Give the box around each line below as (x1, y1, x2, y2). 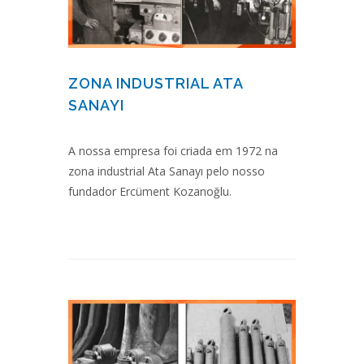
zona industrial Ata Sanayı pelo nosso (68, 162, 265, 179)
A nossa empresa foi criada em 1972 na (68, 142, 278, 158)
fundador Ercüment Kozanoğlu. (68, 183, 232, 199)
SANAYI (68, 96, 124, 114)
